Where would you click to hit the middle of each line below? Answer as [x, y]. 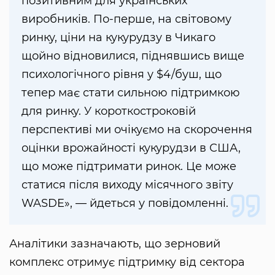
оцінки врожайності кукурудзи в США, [131, 148]
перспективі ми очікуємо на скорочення [137, 129]
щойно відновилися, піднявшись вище [133, 56]
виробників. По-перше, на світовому [126, 19]
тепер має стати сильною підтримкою [131, 92]
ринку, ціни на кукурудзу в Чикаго [118, 37]
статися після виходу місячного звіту [127, 184]
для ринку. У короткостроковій [109, 111]
